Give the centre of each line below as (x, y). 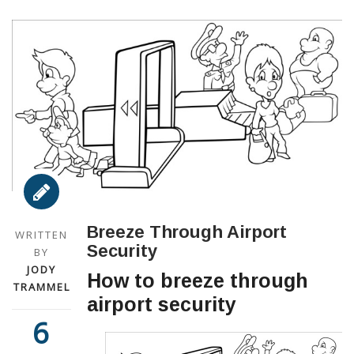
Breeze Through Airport (187, 232)
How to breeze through (198, 281)
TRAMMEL (41, 287)
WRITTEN (41, 235)
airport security (162, 305)
